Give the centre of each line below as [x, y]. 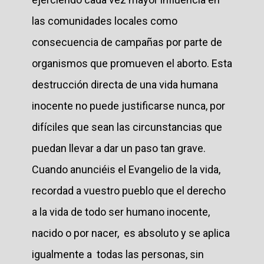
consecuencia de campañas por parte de [127, 42]
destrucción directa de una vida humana [125, 84]
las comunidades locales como [105, 21]
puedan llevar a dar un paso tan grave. [119, 148]
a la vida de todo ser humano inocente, [121, 212]
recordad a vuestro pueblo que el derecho [129, 190]
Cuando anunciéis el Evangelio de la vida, [126, 169]
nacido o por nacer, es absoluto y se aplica [131, 233]
